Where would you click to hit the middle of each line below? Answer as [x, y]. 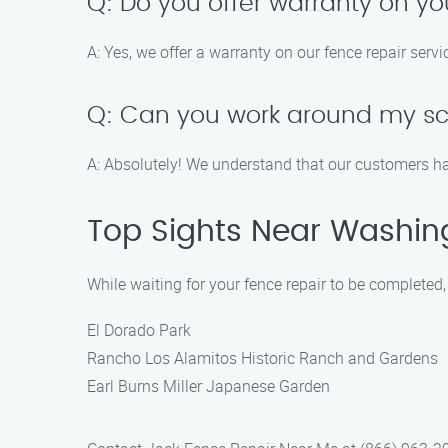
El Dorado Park [139, 330]
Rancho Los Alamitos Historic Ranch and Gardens [262, 358]
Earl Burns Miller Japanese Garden [208, 386]
